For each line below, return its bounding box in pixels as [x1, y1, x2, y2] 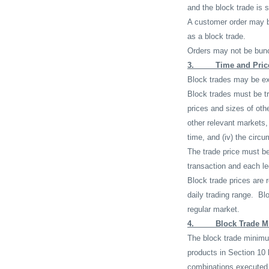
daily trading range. [187, 190, 253, 199]
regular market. [187, 204, 240, 214]
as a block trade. [187, 31, 246, 41]
